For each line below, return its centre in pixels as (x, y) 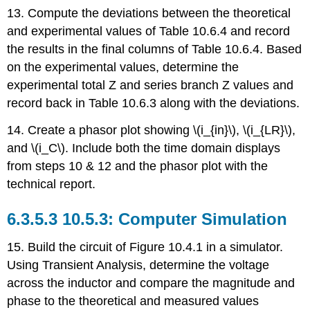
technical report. (52, 184)
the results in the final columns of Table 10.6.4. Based (155, 49)
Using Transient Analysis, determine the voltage (138, 265)
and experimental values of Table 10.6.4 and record (149, 31)
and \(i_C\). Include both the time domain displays (144, 148)
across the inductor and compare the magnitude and (151, 283)
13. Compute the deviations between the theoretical (149, 13)
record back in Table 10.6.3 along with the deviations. (154, 103)
